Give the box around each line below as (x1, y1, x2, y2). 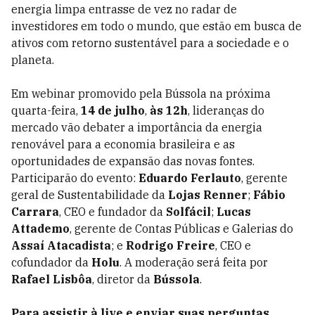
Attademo (11, 221, 70, 236)
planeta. (11, 53, 54, 67)
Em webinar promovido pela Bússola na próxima (11, 86, 271, 101)
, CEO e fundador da (59, 205, 166, 219)
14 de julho (81, 103, 145, 117)
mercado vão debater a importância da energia (11, 120, 262, 134)
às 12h (150, 103, 188, 117)
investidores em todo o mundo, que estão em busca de (11, 19, 302, 33)
